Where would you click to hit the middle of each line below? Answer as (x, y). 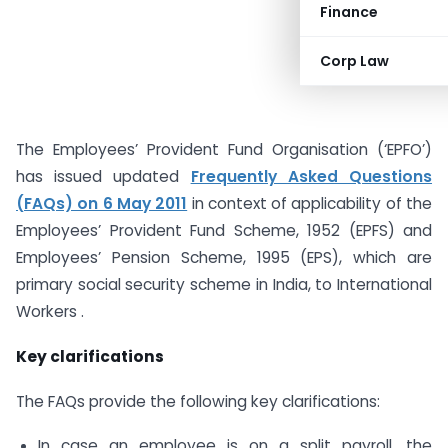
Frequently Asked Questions (311, 176)
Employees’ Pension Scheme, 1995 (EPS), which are (224, 257)
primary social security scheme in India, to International (224, 284)
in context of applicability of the (310, 203)
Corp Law (354, 61)
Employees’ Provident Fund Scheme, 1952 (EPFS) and (224, 230)
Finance (349, 12)
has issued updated (103, 176)
